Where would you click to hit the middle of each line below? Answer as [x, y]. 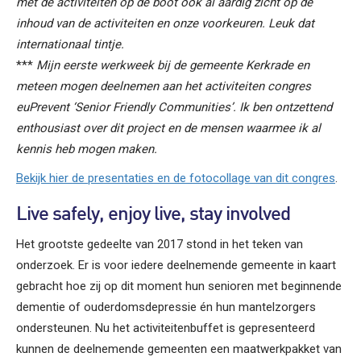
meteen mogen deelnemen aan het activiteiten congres [164, 86]
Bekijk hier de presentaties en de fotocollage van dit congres [176, 178]
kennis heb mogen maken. [87, 149]
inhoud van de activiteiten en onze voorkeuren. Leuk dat [165, 23]
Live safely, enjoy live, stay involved [153, 215]
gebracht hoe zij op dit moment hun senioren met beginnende [179, 286]
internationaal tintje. [70, 44]
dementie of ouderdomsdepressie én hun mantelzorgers [166, 307]
